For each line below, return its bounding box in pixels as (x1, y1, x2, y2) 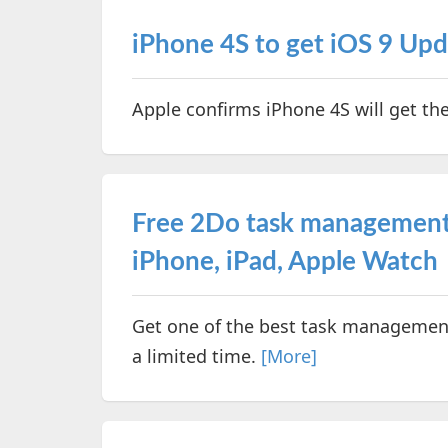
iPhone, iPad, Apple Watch (132, 249, 438, 275)
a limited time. (132, 344, 261, 368)
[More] (261, 344, 317, 368)
